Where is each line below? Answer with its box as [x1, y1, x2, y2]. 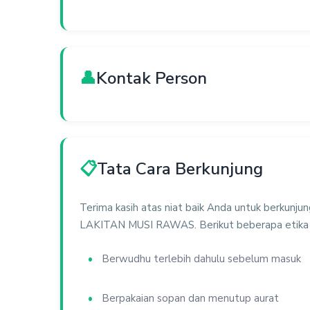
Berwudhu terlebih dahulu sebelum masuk [102, 252, 301, 266]
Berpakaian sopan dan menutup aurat [102, 291, 279, 305]
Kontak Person [96, 66, 207, 89]
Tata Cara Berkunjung [97, 157, 263, 180]
